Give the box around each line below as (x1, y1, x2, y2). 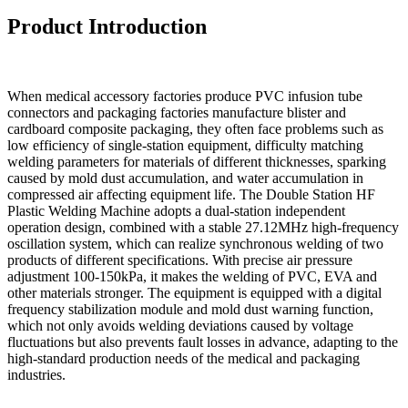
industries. (7, 366, 66, 382)
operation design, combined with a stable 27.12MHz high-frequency (7, 219, 399, 235)
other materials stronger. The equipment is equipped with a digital (7, 284, 382, 301)
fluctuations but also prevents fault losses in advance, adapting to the (7, 333, 398, 350)
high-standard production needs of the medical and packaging (7, 350, 360, 366)
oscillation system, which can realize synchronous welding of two (7, 235, 383, 251)
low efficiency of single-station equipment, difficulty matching (7, 137, 363, 153)
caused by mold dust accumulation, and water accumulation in (7, 169, 363, 186)
